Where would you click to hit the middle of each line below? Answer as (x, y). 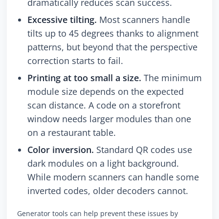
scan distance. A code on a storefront (104, 105)
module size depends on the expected (106, 92)
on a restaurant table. (72, 133)
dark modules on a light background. (103, 164)
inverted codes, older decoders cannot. (108, 191)
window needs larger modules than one (109, 119)
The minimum (172, 78)
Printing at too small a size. (84, 78)
